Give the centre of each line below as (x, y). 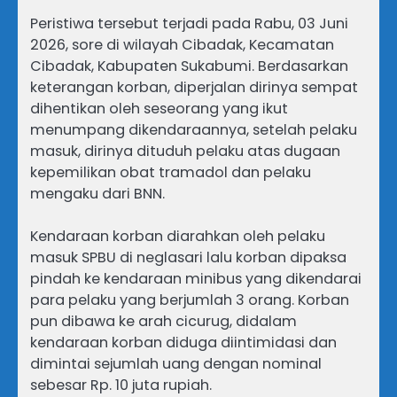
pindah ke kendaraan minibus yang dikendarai (196, 278)
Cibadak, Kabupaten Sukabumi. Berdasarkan (189, 66)
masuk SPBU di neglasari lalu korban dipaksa (188, 257)
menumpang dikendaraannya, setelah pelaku (194, 129)
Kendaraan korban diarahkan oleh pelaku (178, 236)
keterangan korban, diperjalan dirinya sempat (194, 87)
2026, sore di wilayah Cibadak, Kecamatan (182, 44)
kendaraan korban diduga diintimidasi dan (183, 342)
